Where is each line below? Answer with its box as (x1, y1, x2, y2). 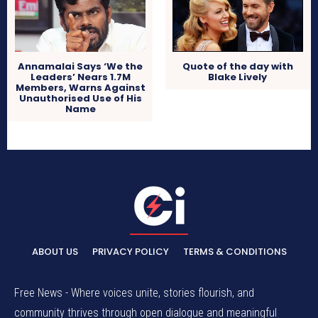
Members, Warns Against (15, 81, 146, 95)
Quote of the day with (182, 60, 293, 74)
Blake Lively (208, 70, 268, 84)
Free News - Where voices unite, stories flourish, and (14, 285, 254, 300)
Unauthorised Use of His (18, 92, 142, 106)
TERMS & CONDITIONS (182, 244, 287, 258)
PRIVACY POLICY (92, 244, 169, 258)
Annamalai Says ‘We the (18, 60, 143, 74)
